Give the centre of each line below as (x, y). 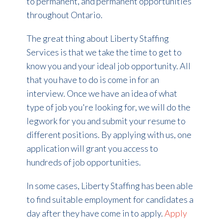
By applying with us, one (146, 134)
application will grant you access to (92, 148)
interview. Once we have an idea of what (102, 93)
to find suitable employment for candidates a (110, 199)
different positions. (64, 134)
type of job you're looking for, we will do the (108, 107)
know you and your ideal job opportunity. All (108, 66)
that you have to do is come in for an (93, 79)
